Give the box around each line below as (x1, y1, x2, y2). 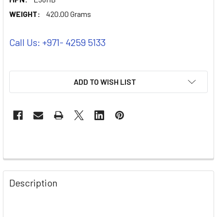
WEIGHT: (9, 9, 40, 18)
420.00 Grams (46, 9, 91, 18)
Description (9, 176, 58, 188)
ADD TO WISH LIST (73, 77, 136, 86)
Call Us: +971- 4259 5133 (9, 36, 106, 48)
